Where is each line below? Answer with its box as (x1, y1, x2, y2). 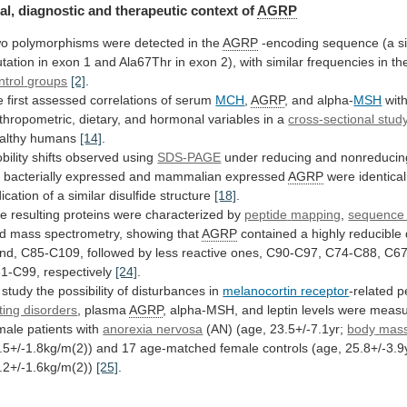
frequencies (307, 55, 375, 70)
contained (241, 226, 298, 242)
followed (87, 245, 135, 261)
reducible (349, 226, 402, 242)
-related (349, 283, 394, 299)
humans (30, 131, 77, 146)
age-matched (140, 341, 217, 356)
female (220, 341, 260, 356)
